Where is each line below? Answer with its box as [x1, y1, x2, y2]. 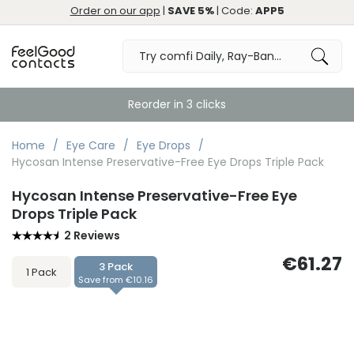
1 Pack [26, 265, 57, 280]
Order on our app [70, 3, 160, 18]
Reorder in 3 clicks [128, 96, 226, 112]
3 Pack [99, 259, 133, 274]
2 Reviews [63, 228, 120, 243]
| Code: [213, 3, 255, 18]
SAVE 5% [167, 3, 214, 18]
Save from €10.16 [78, 273, 153, 286]
